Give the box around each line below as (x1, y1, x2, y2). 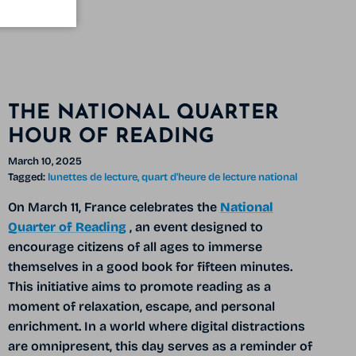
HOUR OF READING (7, 127, 215, 148)
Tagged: (7, 170, 45, 184)
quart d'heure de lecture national (141, 170, 297, 184)
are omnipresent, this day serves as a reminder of (7, 338, 312, 354)
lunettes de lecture (47, 170, 137, 184)
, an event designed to (126, 219, 263, 234)
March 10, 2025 (7, 155, 82, 168)
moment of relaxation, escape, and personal (7, 298, 275, 314)
